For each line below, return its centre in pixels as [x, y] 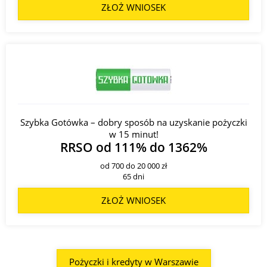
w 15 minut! [133, 134]
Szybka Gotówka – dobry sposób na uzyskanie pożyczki [133, 122]
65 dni [133, 177]
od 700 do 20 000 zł [133, 166]
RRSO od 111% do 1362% [133, 147]
